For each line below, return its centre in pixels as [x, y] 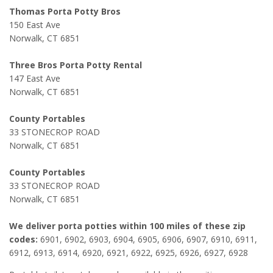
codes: [23, 239]
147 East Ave [35, 79]
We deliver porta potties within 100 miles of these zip [127, 226]
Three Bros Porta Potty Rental [76, 65]
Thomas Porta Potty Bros [65, 12]
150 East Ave [35, 25]
